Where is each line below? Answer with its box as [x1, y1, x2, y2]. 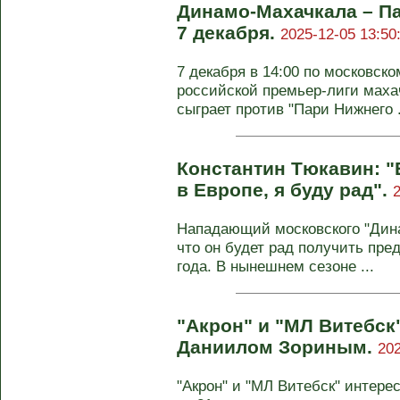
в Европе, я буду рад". [177, 179, 393, 200]
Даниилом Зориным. [177, 337, 378, 357]
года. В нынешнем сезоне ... [177, 257, 374, 275]
